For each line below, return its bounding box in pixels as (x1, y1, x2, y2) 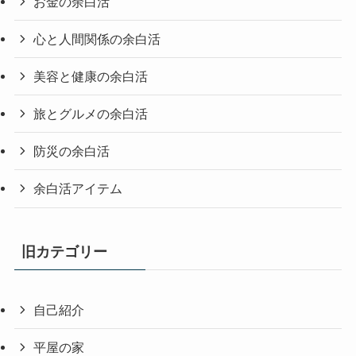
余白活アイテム (33, 181, 123, 196)
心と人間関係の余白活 (33, 31, 161, 46)
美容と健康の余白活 (33, 68, 149, 83)
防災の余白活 (33, 144, 110, 159)
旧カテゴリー (21, 243, 107, 260)
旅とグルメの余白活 (33, 106, 149, 122)
